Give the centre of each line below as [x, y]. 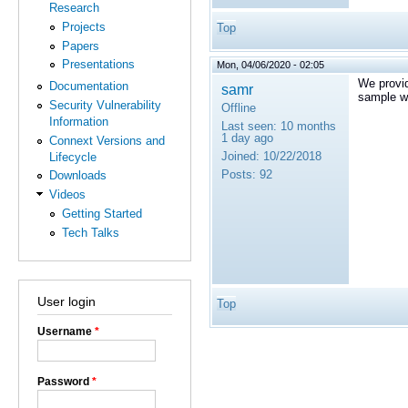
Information [79, 122]
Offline [239, 107]
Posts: [239, 174]
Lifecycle [73, 157]
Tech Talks [90, 232]
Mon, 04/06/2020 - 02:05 [270, 64]
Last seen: [249, 126]
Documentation [89, 87]
